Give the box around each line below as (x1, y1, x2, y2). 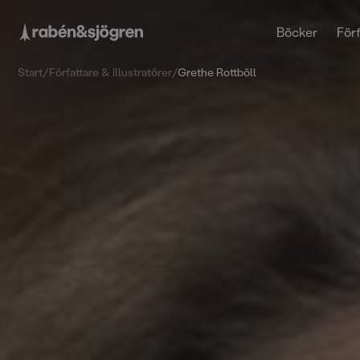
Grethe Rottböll (178, 64, 257, 80)
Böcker (276, 23, 317, 40)
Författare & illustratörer (49, 64, 173, 80)
